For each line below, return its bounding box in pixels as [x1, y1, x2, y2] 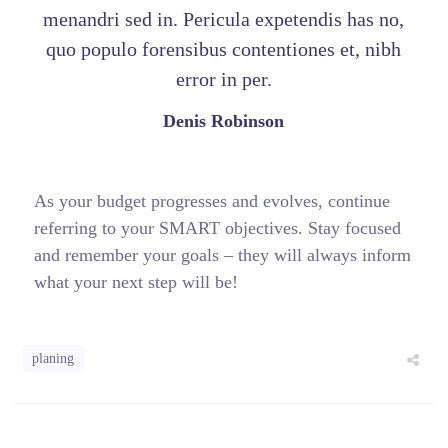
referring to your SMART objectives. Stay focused [33, 217, 401, 238]
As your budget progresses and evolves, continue [33, 190, 390, 211]
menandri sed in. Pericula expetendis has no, [43, 7, 405, 30]
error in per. [175, 67, 272, 90]
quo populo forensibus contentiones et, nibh [46, 37, 402, 60]
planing [32, 350, 75, 366]
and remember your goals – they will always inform [33, 244, 411, 265]
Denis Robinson [163, 110, 285, 131]
